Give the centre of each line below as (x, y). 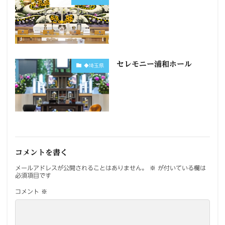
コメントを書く (41, 152)
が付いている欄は (181, 167)
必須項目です (33, 175)
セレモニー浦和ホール (154, 64)
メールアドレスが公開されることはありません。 (81, 167)
